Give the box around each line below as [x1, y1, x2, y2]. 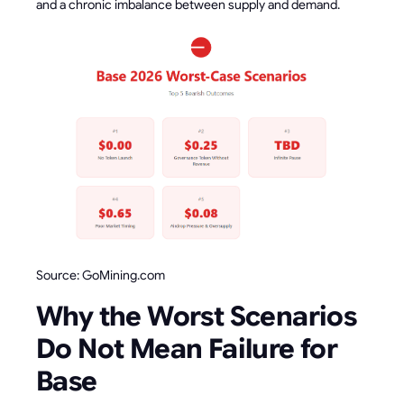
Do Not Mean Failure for [36, 332, 338, 367]
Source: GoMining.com [36, 267, 165, 284]
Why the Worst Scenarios [36, 299, 357, 335]
